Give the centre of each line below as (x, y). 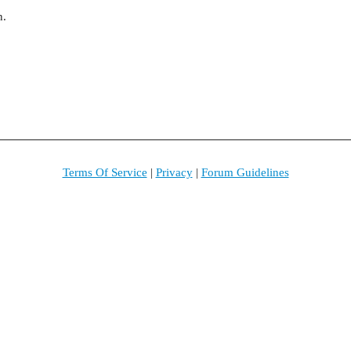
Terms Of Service (105, 173)
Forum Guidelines (245, 173)
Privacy (174, 173)
